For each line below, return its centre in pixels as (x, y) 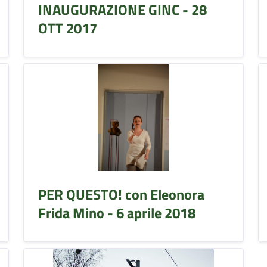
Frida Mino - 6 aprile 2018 (117, 212)
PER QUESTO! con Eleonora (121, 194)
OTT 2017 (67, 28)
